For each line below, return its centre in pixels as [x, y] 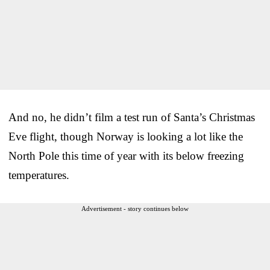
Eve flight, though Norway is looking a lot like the [126, 136]
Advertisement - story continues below [135, 208]
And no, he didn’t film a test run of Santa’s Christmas [132, 117]
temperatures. [39, 175]
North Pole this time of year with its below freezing [126, 155]
